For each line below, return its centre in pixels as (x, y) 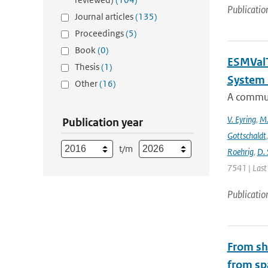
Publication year (103, 122)
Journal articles (105, 16)
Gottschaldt (246, 135)
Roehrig (240, 152)
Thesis (88, 67)
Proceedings (100, 33)
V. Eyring (241, 119)
